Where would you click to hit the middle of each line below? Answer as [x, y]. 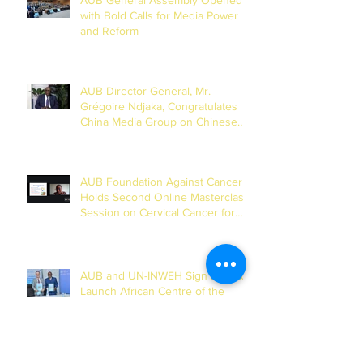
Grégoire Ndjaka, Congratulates [159, 106]
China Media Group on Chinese [159, 121]
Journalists [107, 227]
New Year [105, 137]
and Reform [109, 30]
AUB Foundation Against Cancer [161, 181]
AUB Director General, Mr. [145, 90]
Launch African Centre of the [152, 290]
